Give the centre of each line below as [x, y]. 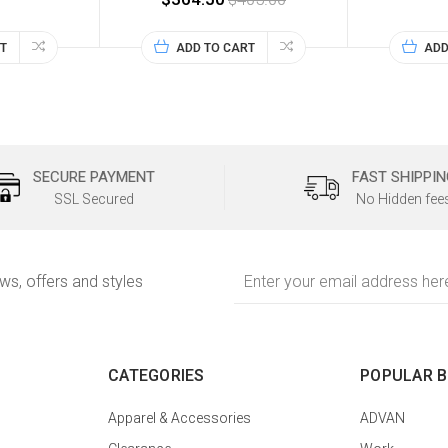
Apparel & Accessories [179, 418]
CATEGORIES [156, 376]
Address [259, 289]
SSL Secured [93, 199]
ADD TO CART [215, 48]
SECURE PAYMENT [93, 177]
